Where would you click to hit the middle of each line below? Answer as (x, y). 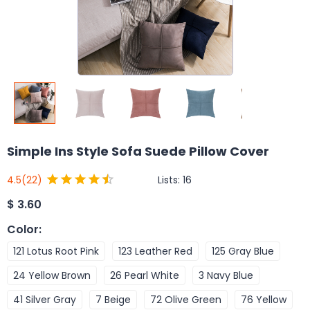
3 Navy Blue (226, 275)
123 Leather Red (155, 251)
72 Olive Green (186, 299)
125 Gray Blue (243, 251)
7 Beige (113, 299)
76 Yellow (264, 299)
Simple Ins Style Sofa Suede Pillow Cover (138, 151)
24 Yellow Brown (52, 275)
